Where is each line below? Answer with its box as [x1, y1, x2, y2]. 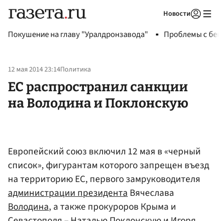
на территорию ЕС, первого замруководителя [8, 172, 200, 186]
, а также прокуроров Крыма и [49, 199, 176, 214]
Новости [163, 8, 190, 19]
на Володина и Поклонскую [8, 95, 188, 111]
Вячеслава [128, 185, 174, 200]
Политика [60, 64, 91, 75]
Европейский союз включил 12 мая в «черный [8, 144, 201, 158]
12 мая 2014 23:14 [8, 64, 60, 75]
